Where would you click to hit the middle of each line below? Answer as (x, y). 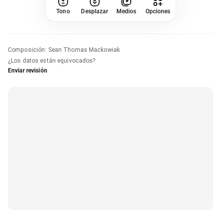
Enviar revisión (28, 70)
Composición (27, 50)
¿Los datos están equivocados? (52, 60)
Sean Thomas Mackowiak (84, 50)
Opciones (158, 11)
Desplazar (95, 11)
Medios (126, 11)
